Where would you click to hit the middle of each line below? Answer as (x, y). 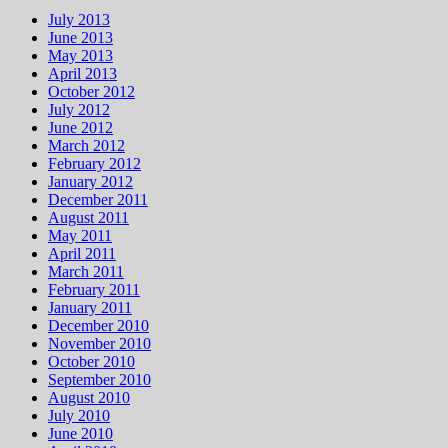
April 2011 (82, 253)
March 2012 (86, 145)
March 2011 (86, 271)
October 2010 (91, 361)
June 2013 (80, 37)
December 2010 (98, 325)
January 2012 (90, 181)
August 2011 (88, 217)
